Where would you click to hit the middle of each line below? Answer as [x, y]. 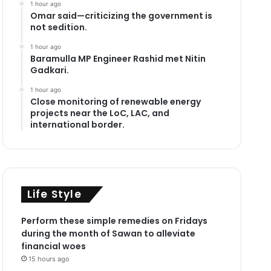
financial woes [53, 246]
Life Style [54, 194]
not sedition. [58, 27]
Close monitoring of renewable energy [115, 101]
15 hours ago [49, 259]
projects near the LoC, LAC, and [100, 113]
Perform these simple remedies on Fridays [114, 220]
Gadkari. [49, 70]
